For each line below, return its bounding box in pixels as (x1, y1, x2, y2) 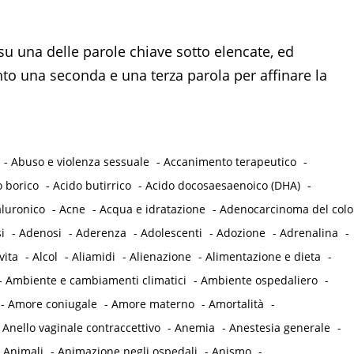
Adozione (216, 225, 265, 241)
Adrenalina (279, 225, 338, 241)
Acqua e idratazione (99, 201, 205, 217)
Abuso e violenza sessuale (10, 154, 149, 170)
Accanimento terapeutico (163, 154, 296, 170)
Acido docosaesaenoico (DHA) (145, 178, 300, 194)
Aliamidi (71, 249, 115, 265)
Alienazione (129, 249, 191, 265)
